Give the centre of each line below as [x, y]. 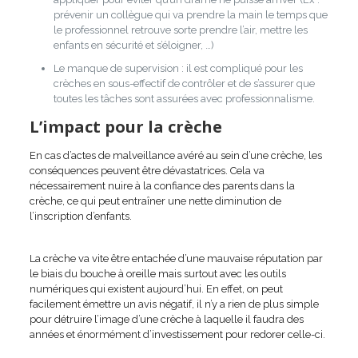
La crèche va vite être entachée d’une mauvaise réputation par [176, 258]
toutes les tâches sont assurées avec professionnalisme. [184, 98]
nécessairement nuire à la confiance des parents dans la [162, 185]
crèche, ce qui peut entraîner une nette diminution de [155, 201]
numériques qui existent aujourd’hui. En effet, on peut [156, 288]
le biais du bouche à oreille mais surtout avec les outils [157, 273]
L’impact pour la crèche [125, 126]
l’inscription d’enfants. [80, 216]
